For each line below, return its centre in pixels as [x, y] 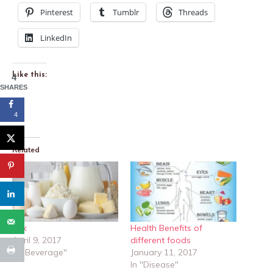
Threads [193, 12]
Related [26, 149]
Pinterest [57, 12]
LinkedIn [56, 37]
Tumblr [126, 12]
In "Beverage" [40, 253]
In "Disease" [154, 265]
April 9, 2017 [37, 240]
